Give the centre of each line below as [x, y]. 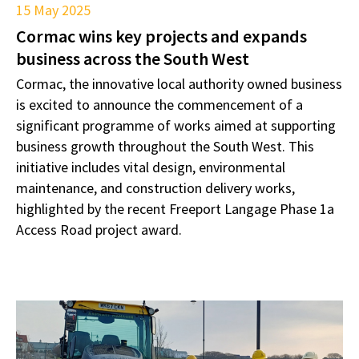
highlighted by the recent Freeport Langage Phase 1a [175, 208]
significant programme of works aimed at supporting [176, 125]
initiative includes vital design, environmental [151, 167]
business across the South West [133, 58]
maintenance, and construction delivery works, [155, 188]
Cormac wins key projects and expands [161, 36]
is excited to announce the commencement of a [159, 104]
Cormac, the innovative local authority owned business [179, 83]
